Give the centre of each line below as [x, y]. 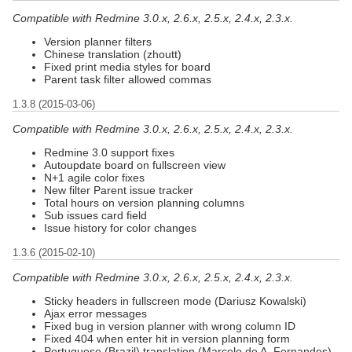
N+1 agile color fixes [94, 177]
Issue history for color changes [120, 227]
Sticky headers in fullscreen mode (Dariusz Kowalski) [175, 301]
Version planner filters [98, 41]
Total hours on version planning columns [144, 202]
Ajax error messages [95, 313]
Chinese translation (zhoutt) [113, 54]
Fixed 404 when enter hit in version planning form [167, 338]
